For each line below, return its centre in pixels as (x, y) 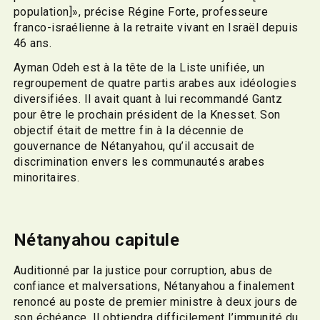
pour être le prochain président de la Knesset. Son (147, 114)
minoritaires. (46, 177)
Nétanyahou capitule (99, 240)
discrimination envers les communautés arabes (139, 161)
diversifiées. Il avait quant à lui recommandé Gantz (148, 99)
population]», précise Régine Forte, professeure (141, 11)
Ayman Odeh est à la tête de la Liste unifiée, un (139, 67)
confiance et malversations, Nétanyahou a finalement (154, 286)
